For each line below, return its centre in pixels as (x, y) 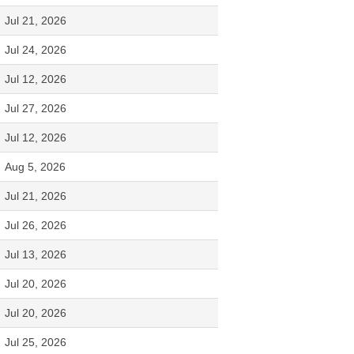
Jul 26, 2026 (36, 225)
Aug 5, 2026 (35, 166)
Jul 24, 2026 (36, 49)
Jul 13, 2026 (36, 254)
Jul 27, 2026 (36, 108)
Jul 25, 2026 (36, 342)
